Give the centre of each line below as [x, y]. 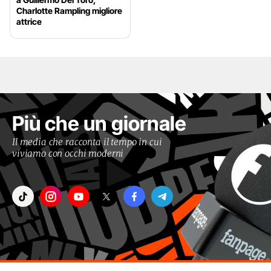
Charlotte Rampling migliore [69, 11]
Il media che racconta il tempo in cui [87, 142]
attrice [29, 22]
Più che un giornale [99, 124]
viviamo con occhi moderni [68, 154]
